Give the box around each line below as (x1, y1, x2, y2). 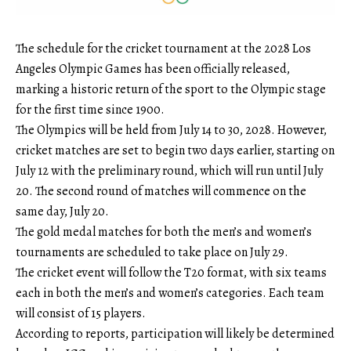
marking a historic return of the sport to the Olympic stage (16, 81, 326, 99)
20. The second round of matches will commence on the (16, 183, 306, 201)
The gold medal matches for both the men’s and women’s (16, 223, 312, 241)
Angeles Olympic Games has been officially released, (16, 60, 290, 78)
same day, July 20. (16, 203, 109, 221)
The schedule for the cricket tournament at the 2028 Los (16, 40, 311, 58)
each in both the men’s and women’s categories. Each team (16, 284, 324, 302)
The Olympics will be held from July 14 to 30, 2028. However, (16, 121, 327, 139)
